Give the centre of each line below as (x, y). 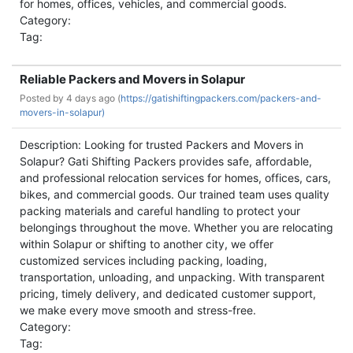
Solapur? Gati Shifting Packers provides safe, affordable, (166, 161)
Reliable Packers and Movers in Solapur (132, 79)
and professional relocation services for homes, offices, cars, (175, 178)
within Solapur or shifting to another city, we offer (147, 244)
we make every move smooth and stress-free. (138, 310)
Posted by (43, 98)
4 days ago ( (93, 98)
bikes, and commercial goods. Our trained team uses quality (175, 194)
